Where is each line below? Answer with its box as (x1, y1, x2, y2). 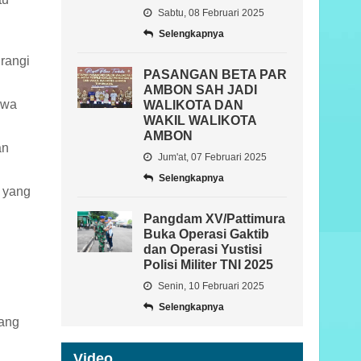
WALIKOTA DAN (143, 98, 243, 112)
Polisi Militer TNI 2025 (143, 258, 273, 272)
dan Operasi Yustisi (143, 243, 262, 256)
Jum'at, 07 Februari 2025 (156, 151, 267, 163)
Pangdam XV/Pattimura (143, 212, 285, 226)
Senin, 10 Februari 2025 (156, 280, 264, 292)
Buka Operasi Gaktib (143, 227, 269, 241)
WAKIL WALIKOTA (143, 114, 256, 127)
